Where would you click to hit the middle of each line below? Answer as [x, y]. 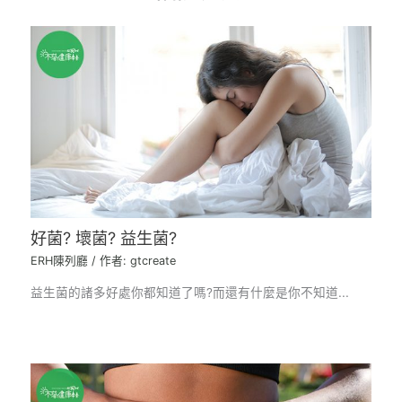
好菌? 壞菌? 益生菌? [104, 238]
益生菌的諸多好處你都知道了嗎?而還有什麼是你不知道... [190, 292]
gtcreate [153, 260]
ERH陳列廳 [60, 260]
